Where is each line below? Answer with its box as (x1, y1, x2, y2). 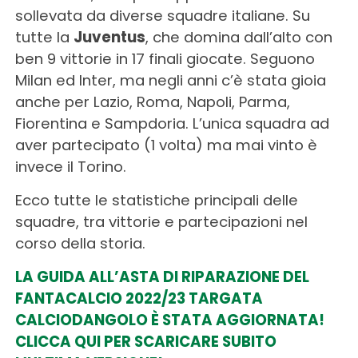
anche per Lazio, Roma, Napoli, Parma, (14, 91, 290, 112)
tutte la (14, 26, 74, 47)
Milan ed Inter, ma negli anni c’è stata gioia (14, 70, 326, 90)
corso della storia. (14, 233, 145, 253)
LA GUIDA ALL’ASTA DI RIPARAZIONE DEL (14, 266, 309, 287)
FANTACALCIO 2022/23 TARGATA (14, 288, 263, 308)
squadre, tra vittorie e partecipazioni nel (14, 211, 308, 232)
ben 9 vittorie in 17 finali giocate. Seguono (14, 48, 315, 69)
